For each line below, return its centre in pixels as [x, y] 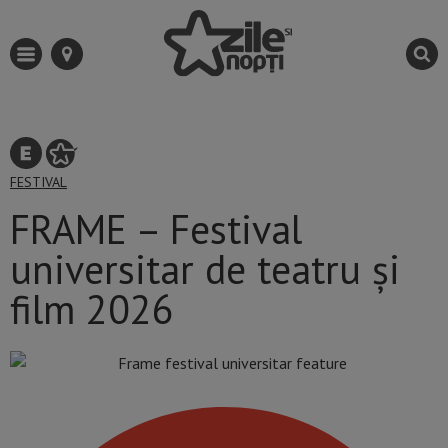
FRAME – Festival [156, 229]
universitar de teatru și [205, 269]
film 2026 [92, 309]
